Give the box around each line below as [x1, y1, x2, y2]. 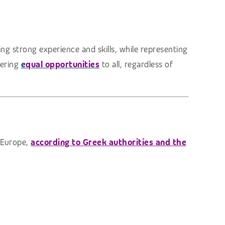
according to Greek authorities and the [31, 137, 186, 148]
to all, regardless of [101, 59, 173, 70]
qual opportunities [26, 59, 99, 70]
